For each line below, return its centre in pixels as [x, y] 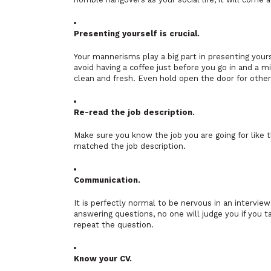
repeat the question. [114, 225]
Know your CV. [103, 259]
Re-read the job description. [134, 112]
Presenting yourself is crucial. [137, 34]
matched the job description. [130, 146]
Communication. [107, 180]
